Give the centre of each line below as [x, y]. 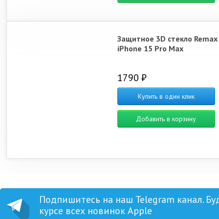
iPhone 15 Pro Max [150, 48]
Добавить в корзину [166, 119]
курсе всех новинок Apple [96, 211]
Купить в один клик [166, 96]
